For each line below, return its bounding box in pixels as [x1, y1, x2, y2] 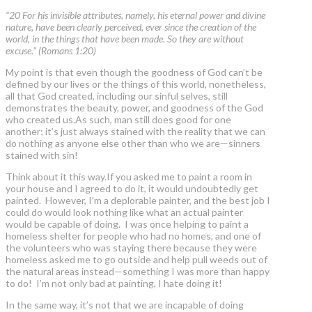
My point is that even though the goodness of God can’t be [6, 66, 263, 79]
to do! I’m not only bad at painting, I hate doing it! [6, 277, 222, 290]
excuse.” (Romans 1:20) [6, 45, 96, 57]
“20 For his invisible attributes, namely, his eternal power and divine [6, 9, 265, 22]
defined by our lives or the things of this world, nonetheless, [6, 78, 266, 91]
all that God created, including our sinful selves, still [6, 90, 228, 102]
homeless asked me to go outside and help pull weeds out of [6, 253, 267, 266]
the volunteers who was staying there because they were [6, 242, 257, 254]
